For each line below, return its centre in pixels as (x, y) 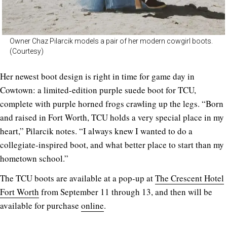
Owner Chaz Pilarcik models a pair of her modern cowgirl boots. (111, 41)
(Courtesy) (27, 51)
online (92, 206)
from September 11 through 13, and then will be (126, 192)
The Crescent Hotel (190, 178)
